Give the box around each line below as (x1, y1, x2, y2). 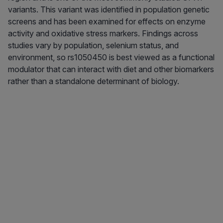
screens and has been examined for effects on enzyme (8, 16, 206, 27)
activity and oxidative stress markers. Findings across (8, 28, 198, 39)
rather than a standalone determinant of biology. (8, 76, 179, 87)
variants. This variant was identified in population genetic (8, 4, 210, 15)
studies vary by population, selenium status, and (8, 40, 179, 51)
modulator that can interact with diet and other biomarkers (8, 64, 214, 75)
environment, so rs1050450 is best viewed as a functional (8, 52, 215, 63)
